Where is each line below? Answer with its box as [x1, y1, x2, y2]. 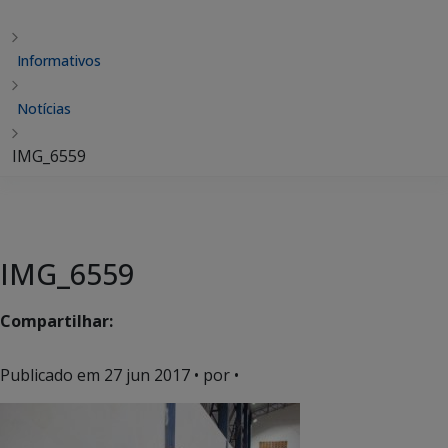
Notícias [17, 99, 71, 118]
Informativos [17, 51, 101, 70]
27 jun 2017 [104, 364, 190, 386]
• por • [190, 364, 239, 386]
